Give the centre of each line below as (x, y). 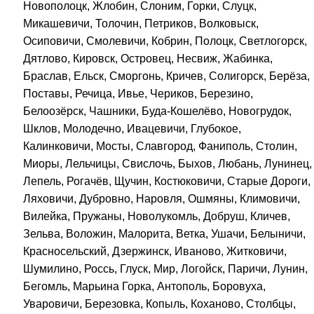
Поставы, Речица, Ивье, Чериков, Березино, (138, 93)
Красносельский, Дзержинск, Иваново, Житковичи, (155, 251)
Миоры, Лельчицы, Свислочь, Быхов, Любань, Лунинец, (168, 163)
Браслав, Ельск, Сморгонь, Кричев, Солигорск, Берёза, (167, 76)
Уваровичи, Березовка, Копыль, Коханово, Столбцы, (160, 303)
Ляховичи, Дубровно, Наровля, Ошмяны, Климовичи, (162, 198)
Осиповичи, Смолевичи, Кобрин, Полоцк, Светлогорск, (165, 41)
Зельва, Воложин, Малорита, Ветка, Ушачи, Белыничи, (165, 233)
